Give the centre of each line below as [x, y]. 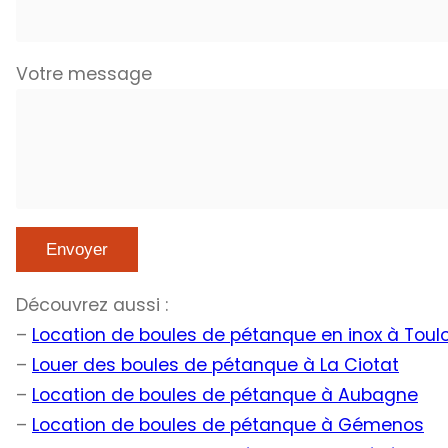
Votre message [84, 74]
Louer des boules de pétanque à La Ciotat [215, 364]
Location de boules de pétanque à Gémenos [228, 424]
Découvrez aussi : [92, 304]
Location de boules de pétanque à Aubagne [225, 394]
